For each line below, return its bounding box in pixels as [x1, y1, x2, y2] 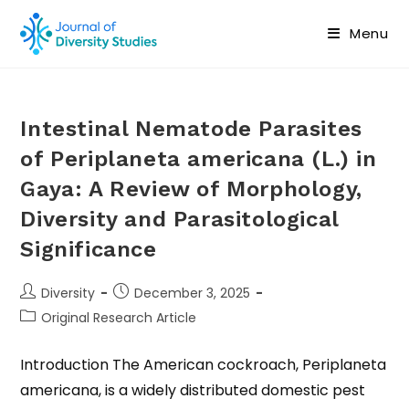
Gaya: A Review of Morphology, [20, 176, 362, 202]
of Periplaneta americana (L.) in [20, 146, 377, 172]
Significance [20, 236, 157, 262]
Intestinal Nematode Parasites [20, 116, 362, 142]
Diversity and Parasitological [20, 206, 339, 232]
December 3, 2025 [134, 284, 251, 302]
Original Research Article [41, 309, 197, 327]
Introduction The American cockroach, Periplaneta [20, 354, 387, 375]
